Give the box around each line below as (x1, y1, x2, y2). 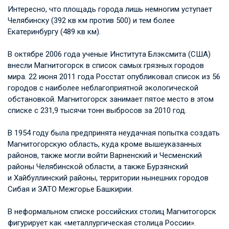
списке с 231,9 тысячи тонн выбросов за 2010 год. (8, 105, 187, 115)
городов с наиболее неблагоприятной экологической (8, 83, 198, 93)
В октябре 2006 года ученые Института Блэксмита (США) (8, 49, 211, 59)
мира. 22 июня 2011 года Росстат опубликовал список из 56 (8, 72, 220, 81)
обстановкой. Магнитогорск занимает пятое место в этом (8, 94, 214, 104)
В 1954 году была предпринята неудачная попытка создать (8, 128, 220, 138)
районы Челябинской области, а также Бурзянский (8, 162, 188, 171)
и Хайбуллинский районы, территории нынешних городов (8, 173, 209, 182)
